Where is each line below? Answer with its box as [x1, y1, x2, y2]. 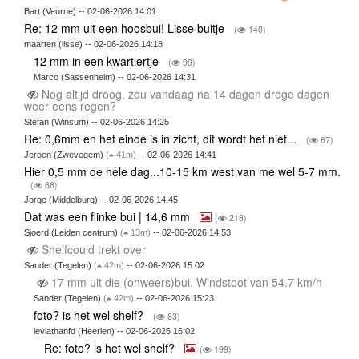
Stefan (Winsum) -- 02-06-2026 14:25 [23, 116, 169, 127]
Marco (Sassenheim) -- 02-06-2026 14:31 [34, 71, 196, 82]
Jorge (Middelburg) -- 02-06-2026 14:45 [23, 194, 178, 204]
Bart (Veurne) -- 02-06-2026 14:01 [23, 6, 156, 16]
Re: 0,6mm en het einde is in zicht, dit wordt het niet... [23, 130, 300, 147]
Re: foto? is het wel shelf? [43, 339, 178, 356]
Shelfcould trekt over [38, 240, 149, 257]
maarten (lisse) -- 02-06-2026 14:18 [23, 38, 163, 49]
